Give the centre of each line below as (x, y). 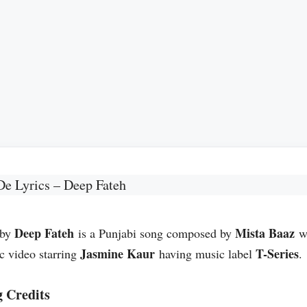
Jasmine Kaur (118, 254)
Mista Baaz (265, 233)
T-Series (277, 254)
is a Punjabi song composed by (155, 233)
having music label (205, 254)
